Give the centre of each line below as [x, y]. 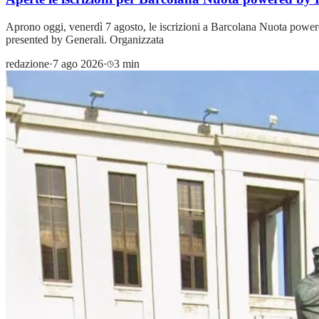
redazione [27, 63]
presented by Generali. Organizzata [85, 39]
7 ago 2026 [78, 63]
